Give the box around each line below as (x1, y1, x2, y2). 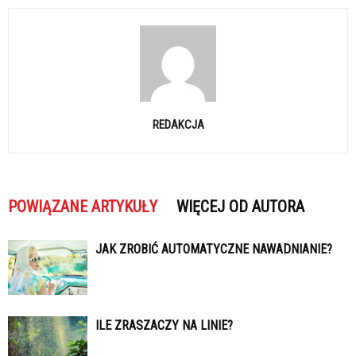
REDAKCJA (152, 117, 204, 132)
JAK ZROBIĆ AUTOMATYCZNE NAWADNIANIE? (95, 241, 332, 257)
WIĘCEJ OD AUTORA (176, 196, 304, 216)
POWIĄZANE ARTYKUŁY (8, 196, 157, 216)
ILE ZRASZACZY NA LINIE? (95, 317, 233, 333)
